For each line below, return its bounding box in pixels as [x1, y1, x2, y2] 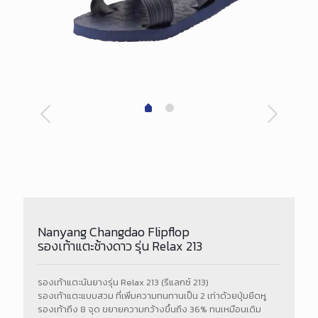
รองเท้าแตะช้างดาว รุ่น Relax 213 [38, 236, 202, 256]
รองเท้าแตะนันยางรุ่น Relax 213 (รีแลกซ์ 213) [38, 275, 209, 289]
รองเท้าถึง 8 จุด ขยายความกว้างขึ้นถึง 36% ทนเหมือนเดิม [38, 302, 261, 316]
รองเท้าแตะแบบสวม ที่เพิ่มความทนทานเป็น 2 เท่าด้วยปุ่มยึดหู [38, 288, 266, 302]
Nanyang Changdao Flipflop [38, 221, 190, 241]
